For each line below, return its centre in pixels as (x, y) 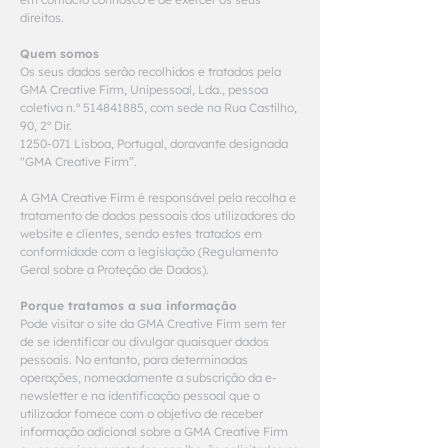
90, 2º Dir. (47, 125)
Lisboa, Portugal (117, 143)
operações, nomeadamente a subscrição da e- (148, 377)
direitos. (42, 17)
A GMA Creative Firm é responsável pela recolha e (158, 197)
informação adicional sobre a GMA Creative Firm (154, 431)
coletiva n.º (51, 107)
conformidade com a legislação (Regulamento (149, 251)
